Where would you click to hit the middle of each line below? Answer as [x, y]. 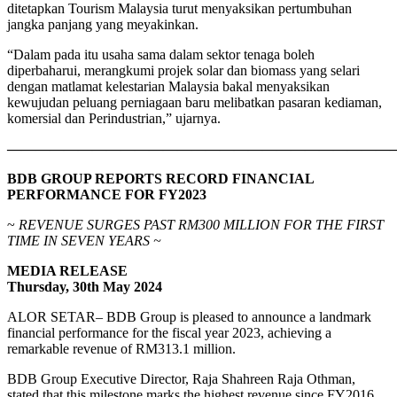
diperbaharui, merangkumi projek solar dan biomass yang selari [183, 71]
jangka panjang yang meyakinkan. [103, 25]
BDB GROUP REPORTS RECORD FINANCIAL [160, 179]
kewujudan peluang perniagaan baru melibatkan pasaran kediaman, [195, 103]
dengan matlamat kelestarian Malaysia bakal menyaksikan [168, 87]
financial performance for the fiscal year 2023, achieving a [169, 333]
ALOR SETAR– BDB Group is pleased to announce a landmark [189, 317]
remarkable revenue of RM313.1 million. [121, 349]
